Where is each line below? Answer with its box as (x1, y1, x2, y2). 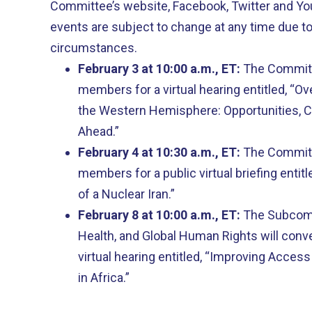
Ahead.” (78, 123, 119, 139)
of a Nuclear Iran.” (78, 186, 175, 201)
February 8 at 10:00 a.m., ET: (78, 207, 243, 222)
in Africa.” (78, 270, 130, 285)
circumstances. (50, 40, 143, 55)
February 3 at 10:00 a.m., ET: (78, 61, 240, 76)
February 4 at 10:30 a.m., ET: (78, 144, 240, 159)
